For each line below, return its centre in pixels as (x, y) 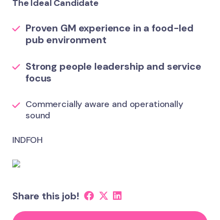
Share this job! (46, 196)
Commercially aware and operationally (104, 104)
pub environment (66, 40)
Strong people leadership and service (113, 66)
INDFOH (28, 140)
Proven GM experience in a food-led (110, 28)
